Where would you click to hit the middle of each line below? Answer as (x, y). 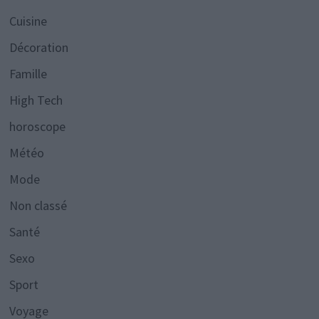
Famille (28, 74)
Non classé (38, 206)
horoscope (37, 127)
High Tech (36, 100)
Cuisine (28, 21)
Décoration (38, 48)
